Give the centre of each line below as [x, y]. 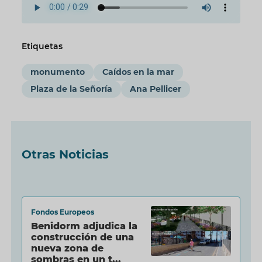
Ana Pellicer [155, 89]
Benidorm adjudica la [84, 226]
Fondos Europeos [62, 212]
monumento [57, 72]
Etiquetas [42, 46]
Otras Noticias [65, 154]
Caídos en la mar [138, 72]
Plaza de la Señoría [71, 89]
